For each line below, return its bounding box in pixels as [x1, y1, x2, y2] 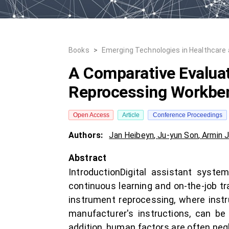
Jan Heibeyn [109, 130, 154, 140]
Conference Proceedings [152, 111, 222, 119]
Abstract [68, 153, 107, 163]
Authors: [68, 130, 105, 140]
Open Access [73, 111, 109, 119]
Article [122, 111, 140, 119]
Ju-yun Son [157, 130, 198, 140]
